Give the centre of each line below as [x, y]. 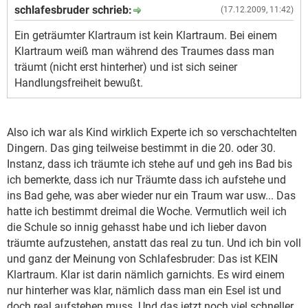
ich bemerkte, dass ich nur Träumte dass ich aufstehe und [146, 179]
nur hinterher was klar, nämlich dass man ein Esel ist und [144, 290]
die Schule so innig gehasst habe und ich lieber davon [137, 227]
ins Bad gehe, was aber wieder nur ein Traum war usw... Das [151, 195]
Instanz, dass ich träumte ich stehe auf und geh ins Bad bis [150, 164]
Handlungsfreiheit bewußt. [79, 82]
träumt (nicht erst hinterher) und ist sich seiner [126, 67]
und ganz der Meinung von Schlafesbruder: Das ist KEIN [142, 258]
